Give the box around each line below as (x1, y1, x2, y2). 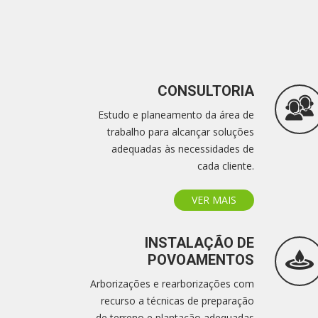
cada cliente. (197, 159, 254, 172)
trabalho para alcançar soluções (107, 125, 254, 138)
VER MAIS (192, 193, 236, 207)
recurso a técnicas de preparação (101, 294, 254, 307)
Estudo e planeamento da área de (98, 108, 254, 121)
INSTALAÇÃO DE (145, 234, 254, 251)
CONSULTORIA (158, 82, 254, 99)
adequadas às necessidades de (111, 142, 254, 155)
